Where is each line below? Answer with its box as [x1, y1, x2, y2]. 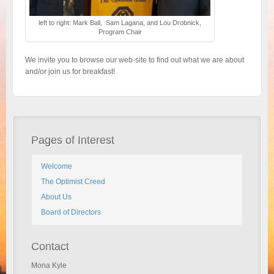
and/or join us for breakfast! [25, 67, 115, 76]
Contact [31, 240, 69, 253]
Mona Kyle [31, 261, 67, 270]
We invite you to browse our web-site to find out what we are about [25, 55, 244, 64]
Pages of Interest [31, 133, 114, 146]
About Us [41, 192, 72, 201]
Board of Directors [41, 207, 101, 217]
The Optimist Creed [41, 177, 105, 186]
